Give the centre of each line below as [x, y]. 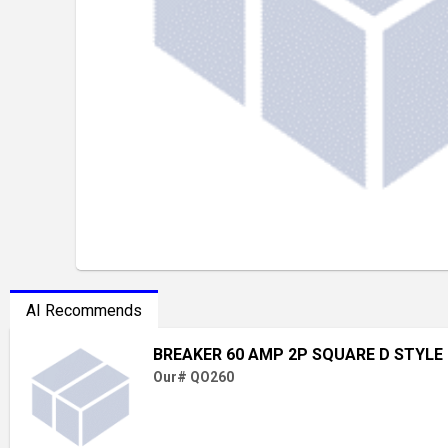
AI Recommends [84, 310]
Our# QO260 [193, 377]
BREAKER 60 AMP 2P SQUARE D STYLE [297, 354]
